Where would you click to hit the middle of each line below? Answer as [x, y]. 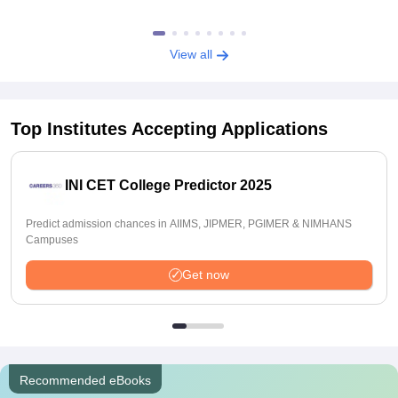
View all [192, 54]
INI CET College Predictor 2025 [168, 185]
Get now [206, 275]
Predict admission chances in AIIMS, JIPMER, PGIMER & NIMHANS [189, 224]
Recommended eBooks [85, 380]
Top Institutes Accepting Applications [169, 129]
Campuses [52, 240]
